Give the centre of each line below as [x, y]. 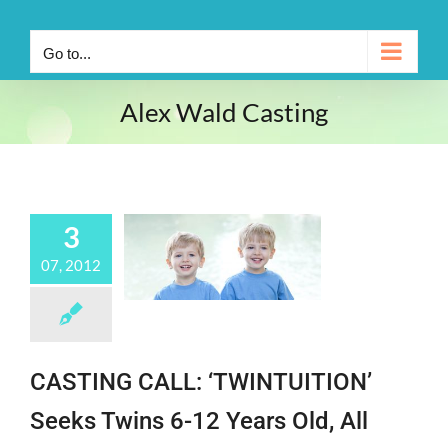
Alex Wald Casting [224, 112]
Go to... [67, 53]
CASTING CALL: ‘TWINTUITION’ [201, 381]
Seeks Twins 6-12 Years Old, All [199, 420]
